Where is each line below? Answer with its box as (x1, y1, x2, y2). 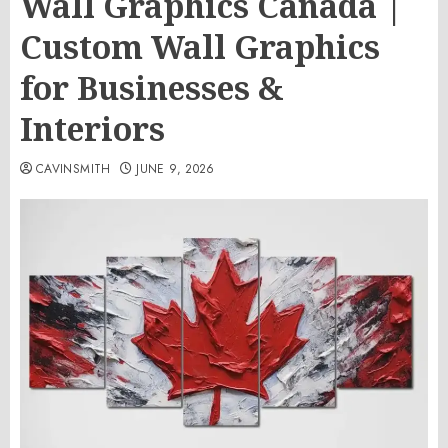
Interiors (20, 107, 165, 150)
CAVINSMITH (36, 160, 111, 178)
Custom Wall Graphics (20, 25, 380, 68)
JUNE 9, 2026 (136, 160, 215, 178)
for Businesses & (20, 66, 284, 109)
